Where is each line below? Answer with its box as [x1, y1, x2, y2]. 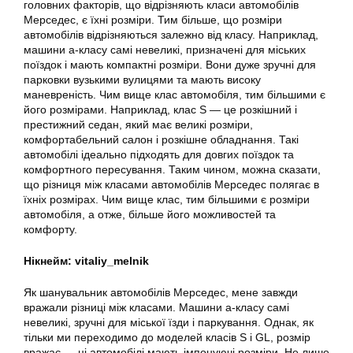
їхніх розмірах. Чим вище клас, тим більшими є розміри [24, 192, 310, 206]
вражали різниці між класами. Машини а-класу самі [24, 300, 289, 314]
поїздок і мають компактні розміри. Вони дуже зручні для [24, 58, 316, 71]
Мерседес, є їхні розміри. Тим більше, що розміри [24, 13, 282, 26]
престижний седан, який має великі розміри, [24, 117, 253, 131]
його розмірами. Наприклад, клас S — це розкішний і [24, 102, 297, 116]
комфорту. [24, 222, 77, 236]
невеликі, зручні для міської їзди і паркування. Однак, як [24, 315, 314, 329]
